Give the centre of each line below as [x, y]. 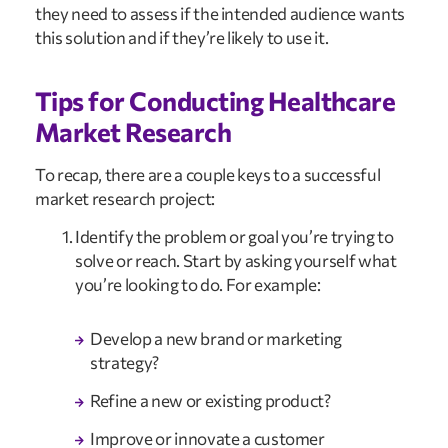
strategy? [124, 362]
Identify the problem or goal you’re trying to [234, 237]
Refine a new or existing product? [210, 400]
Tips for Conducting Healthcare [215, 100]
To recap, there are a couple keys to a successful [208, 174]
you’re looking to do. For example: [198, 285]
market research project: [125, 198]
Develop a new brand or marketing [216, 338]
